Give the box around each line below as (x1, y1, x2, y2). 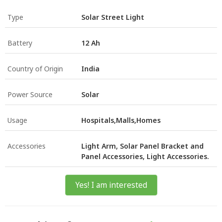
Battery (7, 38, 32, 48)
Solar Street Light (81, 12, 144, 22)
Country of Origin (7, 63, 63, 73)
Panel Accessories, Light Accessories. (81, 151, 209, 161)
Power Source (7, 89, 53, 99)
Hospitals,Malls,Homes (81, 115, 161, 125)
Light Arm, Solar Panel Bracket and (81, 141, 204, 151)
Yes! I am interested (75, 179, 147, 190)
